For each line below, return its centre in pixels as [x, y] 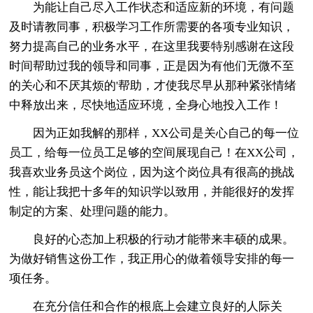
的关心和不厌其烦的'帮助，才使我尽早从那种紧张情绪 [153, 85]
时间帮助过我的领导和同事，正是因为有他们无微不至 [152, 66]
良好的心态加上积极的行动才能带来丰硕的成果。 [152, 239]
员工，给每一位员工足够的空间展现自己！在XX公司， [154, 152]
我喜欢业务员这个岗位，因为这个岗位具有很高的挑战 [152, 172]
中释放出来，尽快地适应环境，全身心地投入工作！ [146, 105]
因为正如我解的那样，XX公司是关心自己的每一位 [154, 133]
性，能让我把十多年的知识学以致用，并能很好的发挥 [152, 191]
